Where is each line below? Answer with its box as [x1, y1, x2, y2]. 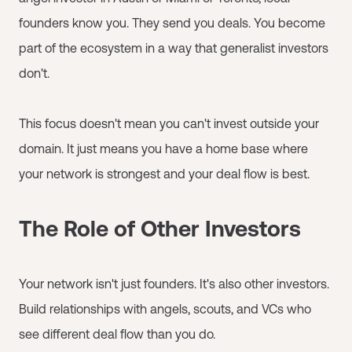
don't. [19, 65, 49, 80]
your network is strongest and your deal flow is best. [19, 166, 310, 181]
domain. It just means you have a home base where [19, 141, 308, 156]
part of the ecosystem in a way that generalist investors [19, 40, 328, 55]
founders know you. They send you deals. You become [19, 15, 325, 30]
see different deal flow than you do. [19, 326, 215, 341]
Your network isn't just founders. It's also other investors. [19, 276, 329, 291]
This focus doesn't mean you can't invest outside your [19, 115, 319, 130]
